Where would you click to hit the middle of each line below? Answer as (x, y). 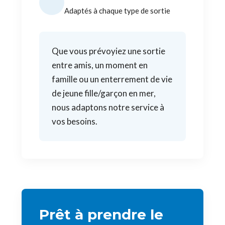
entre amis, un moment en (100, 65)
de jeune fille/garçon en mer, (104, 93)
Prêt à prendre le (101, 214)
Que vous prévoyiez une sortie (108, 51)
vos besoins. (75, 121)
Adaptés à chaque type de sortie (117, 11)
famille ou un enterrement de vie (112, 79)
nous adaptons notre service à (108, 107)
